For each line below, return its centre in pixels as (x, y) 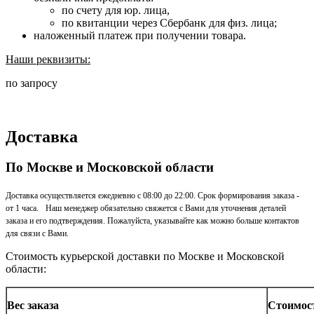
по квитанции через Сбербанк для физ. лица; (169, 22)
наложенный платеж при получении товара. (140, 35)
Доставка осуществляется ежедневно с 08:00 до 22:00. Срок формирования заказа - (152, 196)
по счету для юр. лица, (116, 10)
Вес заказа (33, 306)
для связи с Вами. (37, 234)
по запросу (32, 83)
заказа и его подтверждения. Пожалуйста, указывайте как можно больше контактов (152, 221)
